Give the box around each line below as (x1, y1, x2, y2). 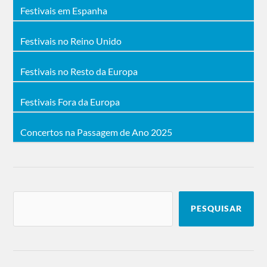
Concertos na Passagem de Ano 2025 (20, 126, 173, 138)
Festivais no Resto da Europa (20, 65, 138, 77)
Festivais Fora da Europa (20, 95, 120, 107)
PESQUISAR (190, 203, 242, 213)
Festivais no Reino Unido (20, 35, 122, 46)
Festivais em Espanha (20, 4, 108, 16)
